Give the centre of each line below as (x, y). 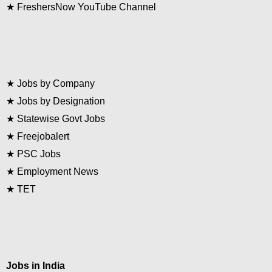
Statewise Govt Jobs (61, 119)
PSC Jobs (39, 154)
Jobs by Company (56, 83)
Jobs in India (36, 266)
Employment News (58, 172)
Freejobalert (43, 136)
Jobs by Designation (61, 101)
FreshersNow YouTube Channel (87, 7)
